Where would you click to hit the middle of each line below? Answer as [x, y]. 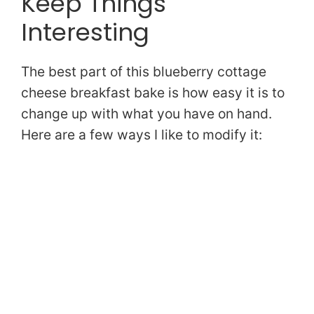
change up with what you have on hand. [146, 114]
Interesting [85, 33]
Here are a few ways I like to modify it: [142, 135]
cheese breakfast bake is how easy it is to [153, 93]
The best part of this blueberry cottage [144, 72]
